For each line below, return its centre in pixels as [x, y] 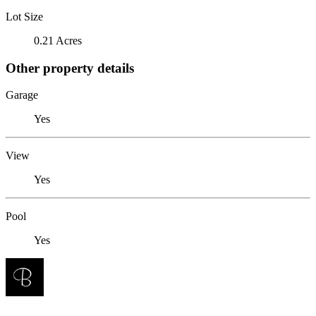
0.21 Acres [58, 40]
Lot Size [24, 16]
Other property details [70, 68]
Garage [22, 95]
